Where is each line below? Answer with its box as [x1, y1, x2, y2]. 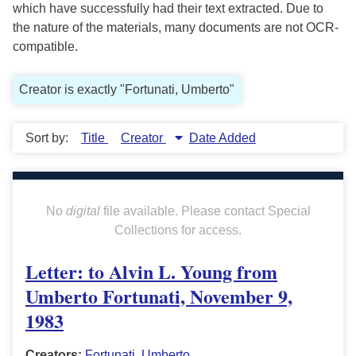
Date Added [189, 131, 256, 145]
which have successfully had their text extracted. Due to [13, 2, 323, 16]
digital [65, 204, 100, 219]
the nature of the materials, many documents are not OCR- [13, 21, 339, 35]
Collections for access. [114, 223, 242, 238]
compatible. [13, 40, 78, 54]
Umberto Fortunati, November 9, [25, 282, 292, 311]
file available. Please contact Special [99, 204, 311, 219]
